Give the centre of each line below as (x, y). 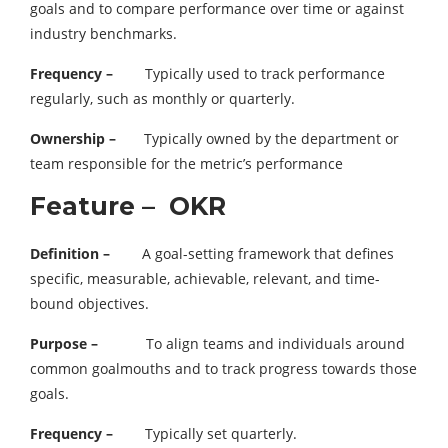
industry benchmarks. (103, 34)
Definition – (70, 254)
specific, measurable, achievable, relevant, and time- (205, 279)
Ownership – (73, 139)
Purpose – (64, 344)
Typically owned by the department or (257, 139)
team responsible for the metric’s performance (186, 164)
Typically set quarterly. (205, 434)
